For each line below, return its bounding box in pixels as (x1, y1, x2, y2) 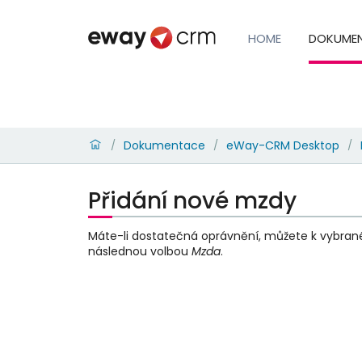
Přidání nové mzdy (87, 184, 297, 217)
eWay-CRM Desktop (225, 137, 339, 154)
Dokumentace (123, 137, 205, 154)
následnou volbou (87, 242, 192, 259)
